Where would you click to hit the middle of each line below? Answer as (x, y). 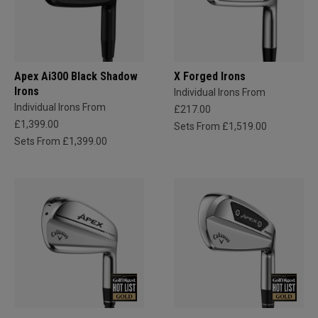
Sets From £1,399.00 (61, 141)
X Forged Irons (210, 76)
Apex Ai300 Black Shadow (76, 76)
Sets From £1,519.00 (220, 126)
